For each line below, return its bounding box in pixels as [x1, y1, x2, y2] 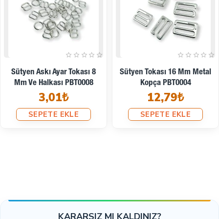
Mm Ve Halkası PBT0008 [14, 79, 93, 88]
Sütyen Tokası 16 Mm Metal [120, 68, 211, 77]
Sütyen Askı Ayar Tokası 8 [11, 68, 96, 77]
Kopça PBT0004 [140, 79, 191, 88]
